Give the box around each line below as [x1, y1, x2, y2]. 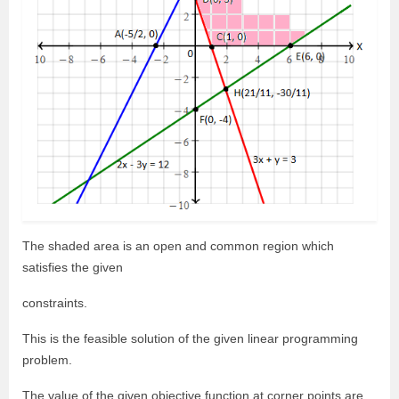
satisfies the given [22, 260, 123, 275]
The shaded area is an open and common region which [22, 239, 334, 254]
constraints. [22, 296, 87, 311]
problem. [22, 353, 72, 368]
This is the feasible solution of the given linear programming [22, 331, 358, 346]
